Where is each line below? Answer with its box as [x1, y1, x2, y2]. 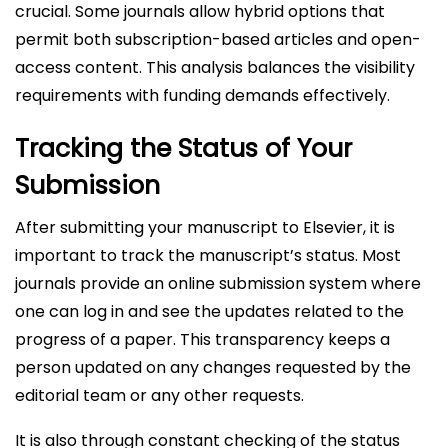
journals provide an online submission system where [15, 272, 421, 295]
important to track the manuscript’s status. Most [15, 244, 401, 267]
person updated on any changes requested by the [15, 356, 411, 379]
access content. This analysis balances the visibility [15, 56, 415, 79]
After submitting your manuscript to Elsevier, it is [15, 216, 395, 239]
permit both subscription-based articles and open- [15, 28, 421, 51]
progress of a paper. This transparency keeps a [15, 328, 390, 351]
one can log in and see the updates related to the [15, 300, 404, 323]
